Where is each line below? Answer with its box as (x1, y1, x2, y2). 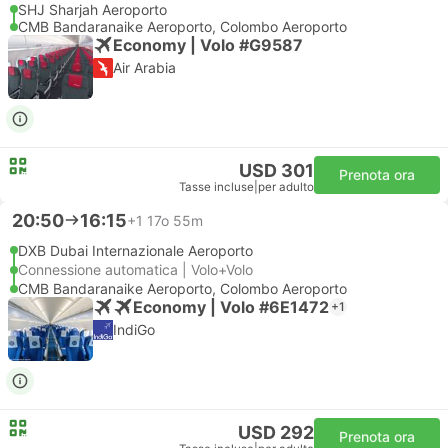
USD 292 (238, 422, 314, 443)
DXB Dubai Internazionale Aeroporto (18, 242, 253, 259)
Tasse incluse (179, 180, 254, 194)
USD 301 (239, 160, 314, 181)
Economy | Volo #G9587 (113, 34, 303, 55)
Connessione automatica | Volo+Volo (18, 261, 253, 278)
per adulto (258, 180, 314, 194)
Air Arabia (113, 59, 176, 76)
